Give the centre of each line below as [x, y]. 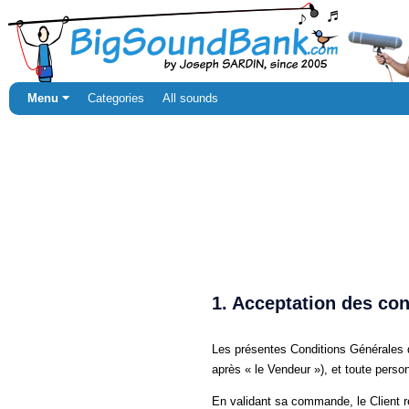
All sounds [190, 98]
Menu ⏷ [48, 98]
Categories [116, 98]
